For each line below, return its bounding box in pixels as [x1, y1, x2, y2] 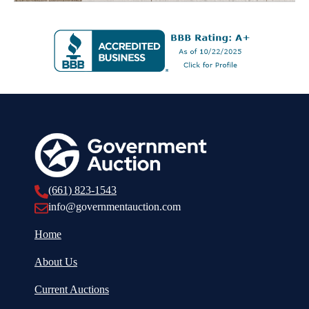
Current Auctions [34, 283, 109, 295]
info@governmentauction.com [48, 200, 181, 212]
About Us [34, 255, 77, 268]
